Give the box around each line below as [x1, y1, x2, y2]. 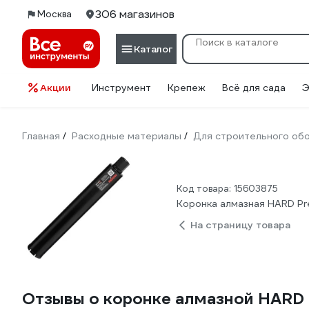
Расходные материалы [72, 130, 181, 142]
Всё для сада [222, 81, 286, 94]
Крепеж [168, 81, 206, 94]
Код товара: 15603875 [177, 183, 278, 195]
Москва [37, 8, 72, 20]
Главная [22, 130, 60, 142]
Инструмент [92, 81, 151, 94]
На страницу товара [190, 219, 290, 231]
